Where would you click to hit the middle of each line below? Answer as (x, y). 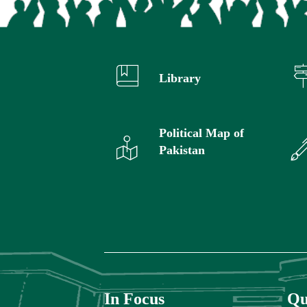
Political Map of (201, 133)
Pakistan (182, 150)
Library (180, 78)
